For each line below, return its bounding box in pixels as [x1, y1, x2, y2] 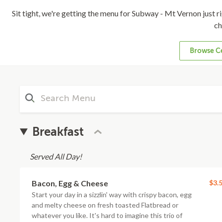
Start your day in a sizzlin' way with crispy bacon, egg [32, 190, 192, 199]
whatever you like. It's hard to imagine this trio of [32, 211, 182, 220]
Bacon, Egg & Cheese [32, 178, 108, 188]
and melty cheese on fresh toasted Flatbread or [32, 201, 178, 209]
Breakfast [32, 125, 84, 139]
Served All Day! [30, 152, 82, 161]
